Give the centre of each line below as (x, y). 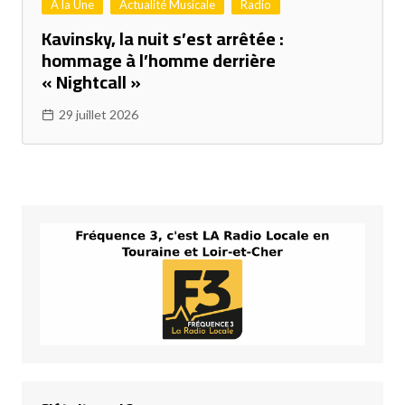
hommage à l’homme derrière (158, 61)
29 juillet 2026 (98, 115)
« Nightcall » (91, 82)
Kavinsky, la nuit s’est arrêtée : (162, 39)
